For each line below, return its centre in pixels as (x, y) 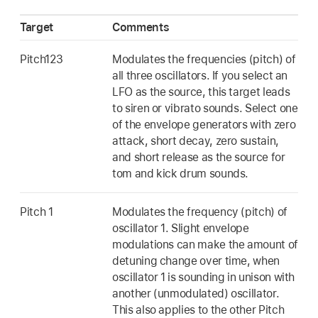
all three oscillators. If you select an (200, 75)
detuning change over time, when (196, 261)
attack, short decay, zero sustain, (196, 141)
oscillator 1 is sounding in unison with (204, 277)
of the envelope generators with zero (204, 124)
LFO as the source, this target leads (201, 92)
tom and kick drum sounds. (181, 173)
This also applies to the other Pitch (198, 309)
